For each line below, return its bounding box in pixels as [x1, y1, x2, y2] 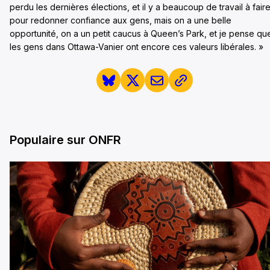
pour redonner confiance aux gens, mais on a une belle [10, 15, 231, 25]
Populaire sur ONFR [10, 132, 121, 147]
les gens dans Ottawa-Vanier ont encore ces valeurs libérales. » [10, 42, 263, 52]
